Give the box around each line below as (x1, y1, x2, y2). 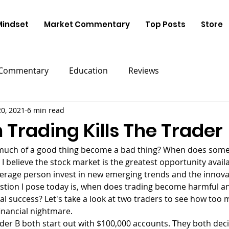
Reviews (128, 65, 159, 76)
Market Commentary (43, 19, 130, 30)
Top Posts (145, 19, 186, 30)
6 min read (27, 105, 64, 115)
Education (69, 65, 108, 76)
